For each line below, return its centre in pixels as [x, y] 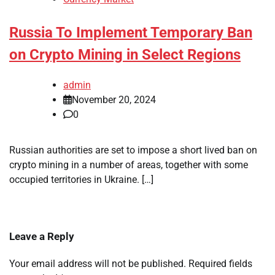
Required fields [220, 264]
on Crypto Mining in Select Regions [125, 55]
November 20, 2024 [114, 100]
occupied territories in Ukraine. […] [81, 180]
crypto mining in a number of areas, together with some [129, 165]
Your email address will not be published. [98, 264]
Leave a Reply [42, 237]
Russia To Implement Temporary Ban [131, 33]
